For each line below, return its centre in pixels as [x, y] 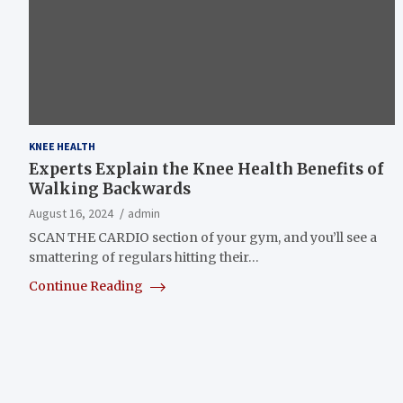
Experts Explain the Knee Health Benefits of [206, 169]
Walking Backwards [110, 188]
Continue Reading [87, 286]
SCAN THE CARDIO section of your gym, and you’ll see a [203, 237]
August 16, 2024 [71, 213]
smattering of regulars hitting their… [144, 257]
